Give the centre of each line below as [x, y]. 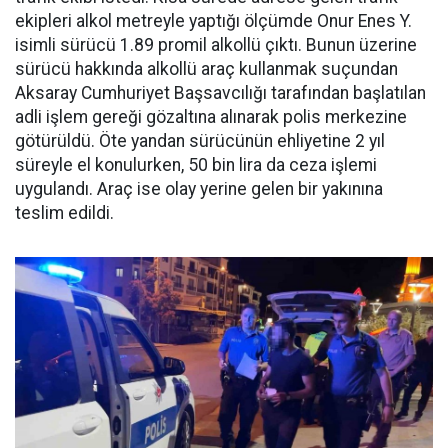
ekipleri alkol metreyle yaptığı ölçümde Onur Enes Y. [213, 21]
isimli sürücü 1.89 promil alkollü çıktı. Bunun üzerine [216, 45]
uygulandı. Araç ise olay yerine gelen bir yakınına [199, 189]
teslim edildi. [64, 213]
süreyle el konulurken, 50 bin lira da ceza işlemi [196, 165]
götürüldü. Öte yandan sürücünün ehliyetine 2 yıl [200, 141]
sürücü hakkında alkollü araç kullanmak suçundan [206, 69]
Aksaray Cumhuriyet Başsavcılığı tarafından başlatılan [220, 93]
